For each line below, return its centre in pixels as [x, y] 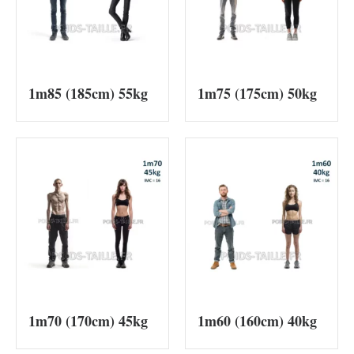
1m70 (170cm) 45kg [88, 321]
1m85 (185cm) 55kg [88, 94]
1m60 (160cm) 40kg [257, 321]
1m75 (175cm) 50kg [257, 94]
